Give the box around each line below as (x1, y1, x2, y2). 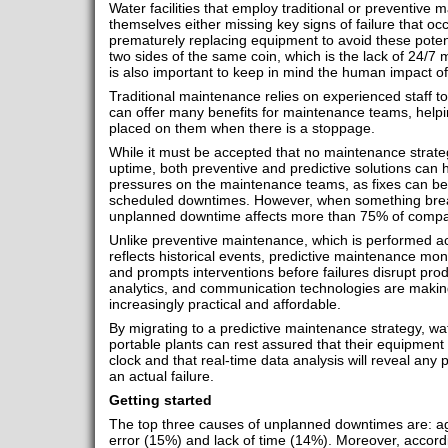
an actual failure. (108, 368, 218, 385)
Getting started (108, 392, 212, 409)
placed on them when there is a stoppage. (108, 120, 375, 137)
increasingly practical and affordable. (108, 296, 345, 313)
